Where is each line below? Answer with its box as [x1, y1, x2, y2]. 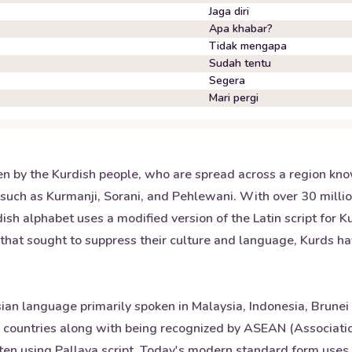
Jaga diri [209, 4, 249, 19]
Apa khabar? [209, 21, 273, 36]
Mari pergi [209, 90, 258, 105]
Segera [209, 73, 245, 88]
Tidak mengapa [209, 38, 287, 53]
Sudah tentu [209, 56, 271, 71]
